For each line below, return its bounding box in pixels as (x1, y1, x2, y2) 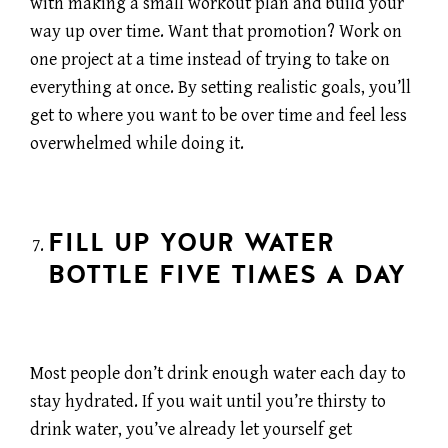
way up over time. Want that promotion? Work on (30, 21, 402, 43)
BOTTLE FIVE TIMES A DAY (47, 257, 406, 292)
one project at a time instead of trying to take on (30, 49, 390, 71)
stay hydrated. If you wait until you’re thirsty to (30, 390, 386, 412)
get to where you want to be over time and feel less (30, 105, 407, 127)
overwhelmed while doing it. (30, 133, 244, 155)
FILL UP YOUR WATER (47, 225, 335, 260)
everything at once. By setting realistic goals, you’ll (30, 77, 411, 99)
